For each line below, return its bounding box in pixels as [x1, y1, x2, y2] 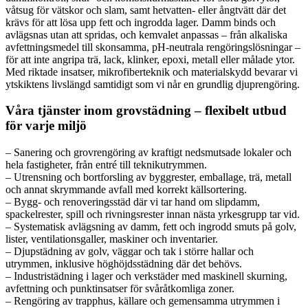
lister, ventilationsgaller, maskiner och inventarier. [5, 233, 218, 245]
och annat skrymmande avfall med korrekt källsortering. [5, 184, 247, 195]
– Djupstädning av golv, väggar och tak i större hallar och [5, 245, 254, 257]
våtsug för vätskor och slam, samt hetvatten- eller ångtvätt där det [5, 3, 286, 16]
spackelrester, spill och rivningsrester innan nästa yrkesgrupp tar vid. [5, 208, 300, 220]
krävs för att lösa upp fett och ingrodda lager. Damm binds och [5, 16, 276, 28]
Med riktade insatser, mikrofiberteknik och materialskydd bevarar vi [5, 65, 298, 78]
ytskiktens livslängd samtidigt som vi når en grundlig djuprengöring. [5, 78, 300, 90]
